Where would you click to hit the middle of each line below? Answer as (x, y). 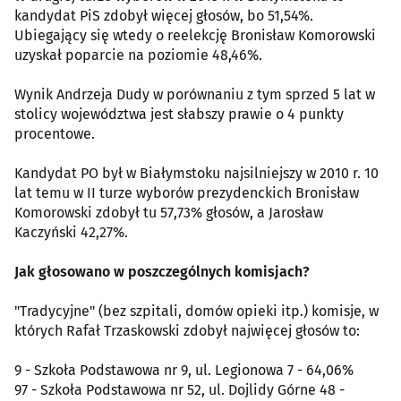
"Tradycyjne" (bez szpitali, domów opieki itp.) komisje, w (196, 311)
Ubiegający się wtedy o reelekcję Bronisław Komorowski (195, 36)
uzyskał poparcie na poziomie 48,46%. (138, 55)
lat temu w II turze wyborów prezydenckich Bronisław (187, 193)
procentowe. (55, 134)
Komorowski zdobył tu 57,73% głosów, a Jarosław (169, 213)
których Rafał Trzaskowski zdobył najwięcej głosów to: (187, 331)
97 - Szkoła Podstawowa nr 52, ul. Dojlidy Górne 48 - (179, 390)
